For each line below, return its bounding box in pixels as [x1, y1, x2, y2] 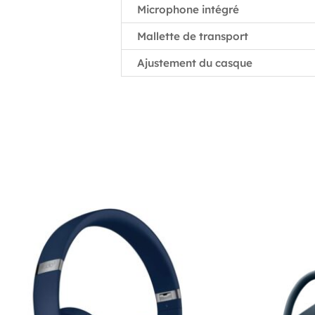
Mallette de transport [137, 30, 248, 44]
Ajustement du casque [137, 56, 252, 70]
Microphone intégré [137, 3, 239, 17]
